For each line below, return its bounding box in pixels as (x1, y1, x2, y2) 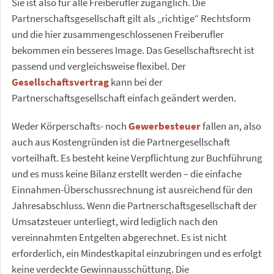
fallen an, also (201, 119, 261, 133)
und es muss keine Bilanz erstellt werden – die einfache (12, 167, 242, 180)
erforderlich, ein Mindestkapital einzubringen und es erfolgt (12, 246, 262, 260)
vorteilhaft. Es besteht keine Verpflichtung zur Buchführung (12, 151, 262, 165)
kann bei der (109, 75, 163, 89)
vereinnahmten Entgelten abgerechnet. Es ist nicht (12, 231, 227, 244)
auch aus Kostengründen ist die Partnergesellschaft (12, 135, 230, 149)
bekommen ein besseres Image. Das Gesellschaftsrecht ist (12, 43, 254, 57)
